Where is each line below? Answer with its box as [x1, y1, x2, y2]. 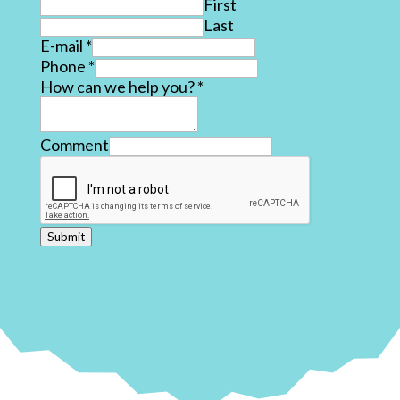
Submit [46, 229, 85, 244]
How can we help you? [39, 77, 197, 96]
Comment [39, 135, 109, 154]
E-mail [39, 36, 86, 55]
